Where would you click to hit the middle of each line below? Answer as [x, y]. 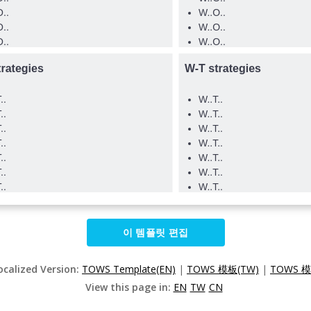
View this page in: [129, 287]
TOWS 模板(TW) [223, 269]
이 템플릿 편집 [155, 232]
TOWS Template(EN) [129, 269]
